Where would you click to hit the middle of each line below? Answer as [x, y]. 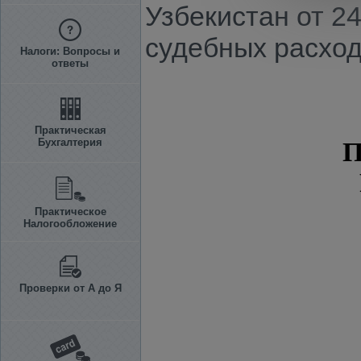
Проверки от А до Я [70, 288]
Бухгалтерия [70, 142]
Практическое [70, 212]
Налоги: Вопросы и [70, 51]
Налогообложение [70, 224]
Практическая [70, 130]
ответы [70, 63]
